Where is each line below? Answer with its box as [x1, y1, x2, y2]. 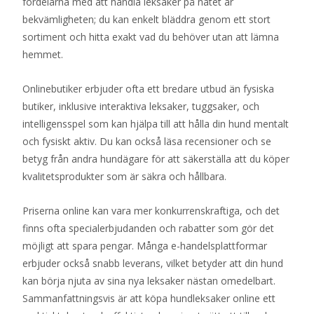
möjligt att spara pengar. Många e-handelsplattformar [22, 239, 267, 252]
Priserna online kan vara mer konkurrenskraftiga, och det [22, 204, 280, 217]
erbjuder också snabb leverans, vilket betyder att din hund [22, 257, 283, 270]
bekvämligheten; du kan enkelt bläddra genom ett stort [22, 13, 271, 26]
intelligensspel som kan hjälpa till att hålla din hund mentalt [22, 117, 289, 130]
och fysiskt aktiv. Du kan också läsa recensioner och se [22, 135, 271, 148]
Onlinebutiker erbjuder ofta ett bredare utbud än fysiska [22, 82, 274, 95]
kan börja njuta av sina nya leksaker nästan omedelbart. [22, 274, 275, 287]
